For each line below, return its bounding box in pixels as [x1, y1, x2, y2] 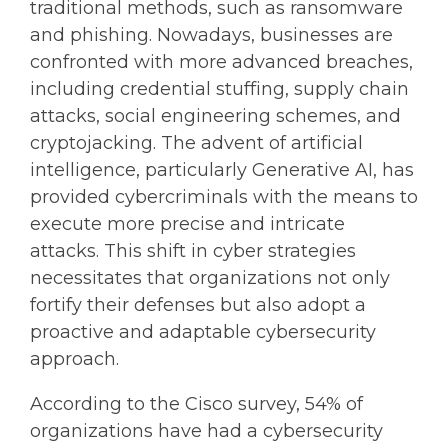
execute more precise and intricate [30, 213, 345, 236]
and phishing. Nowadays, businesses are [30, 24, 393, 47]
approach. [30, 348, 119, 371]
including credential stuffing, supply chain [30, 78, 409, 101]
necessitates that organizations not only [30, 267, 390, 290]
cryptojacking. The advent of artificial [30, 132, 363, 155]
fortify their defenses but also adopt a [30, 294, 366, 317]
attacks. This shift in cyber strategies [30, 240, 356, 263]
